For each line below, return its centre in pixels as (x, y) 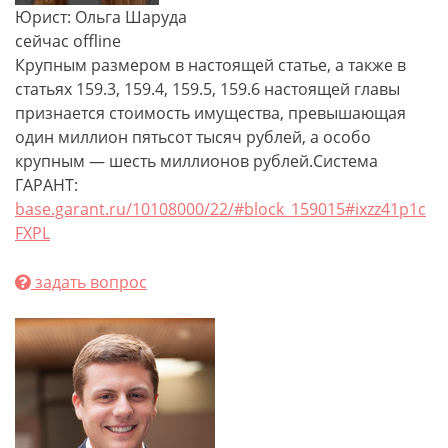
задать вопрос (89, 282)
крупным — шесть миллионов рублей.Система (196, 161)
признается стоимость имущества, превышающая (210, 113)
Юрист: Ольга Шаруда (101, 17)
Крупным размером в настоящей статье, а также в (210, 65)
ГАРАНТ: (46, 185)
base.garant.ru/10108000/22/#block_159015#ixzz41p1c (220, 209)
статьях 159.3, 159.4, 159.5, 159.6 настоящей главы (207, 89)
